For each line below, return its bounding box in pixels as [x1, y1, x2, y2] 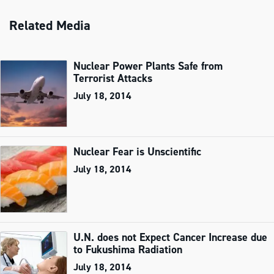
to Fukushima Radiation [73, 242, 182, 257]
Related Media [9, 17, 91, 35]
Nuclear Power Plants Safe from [73, 59, 223, 74]
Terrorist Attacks [73, 71, 152, 86]
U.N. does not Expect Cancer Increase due [73, 230, 267, 245]
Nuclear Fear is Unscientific [73, 144, 201, 160]
